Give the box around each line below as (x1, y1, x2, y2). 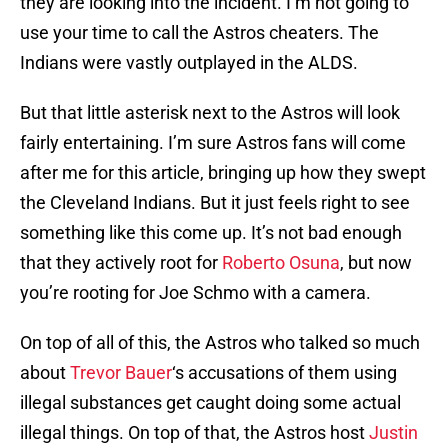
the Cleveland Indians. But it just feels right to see (20, 192, 410, 214)
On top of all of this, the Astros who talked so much (20, 332, 420, 354)
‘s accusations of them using (172, 362, 397, 384)
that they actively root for (20, 252, 222, 274)
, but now (340, 252, 412, 274)
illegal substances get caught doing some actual (20, 392, 401, 414)
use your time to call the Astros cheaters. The (20, 22, 379, 44)
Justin (369, 422, 418, 444)
